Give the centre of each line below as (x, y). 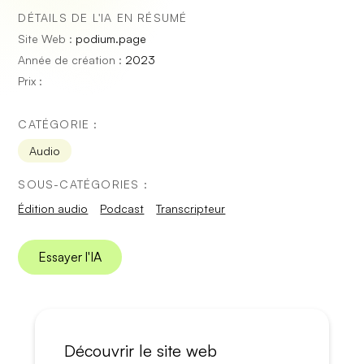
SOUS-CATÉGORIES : (83, 184)
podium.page (111, 39)
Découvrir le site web (140, 351)
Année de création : (72, 60)
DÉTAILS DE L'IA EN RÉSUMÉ (103, 17)
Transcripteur (191, 208)
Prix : (30, 81)
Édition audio (53, 208)
